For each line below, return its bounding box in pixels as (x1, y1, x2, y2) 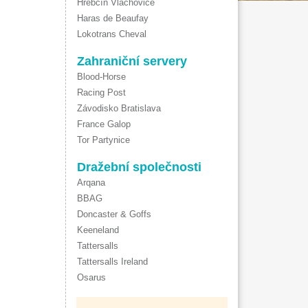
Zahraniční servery (77, 54, 187, 68)
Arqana (77, 177, 105, 188)
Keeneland (77, 225, 119, 235)
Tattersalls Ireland (77, 256, 148, 267)
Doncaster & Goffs (77, 209, 151, 219)
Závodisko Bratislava (77, 103, 161, 113)
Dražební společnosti (77, 160, 201, 174)
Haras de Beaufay (77, 13, 148, 23)
